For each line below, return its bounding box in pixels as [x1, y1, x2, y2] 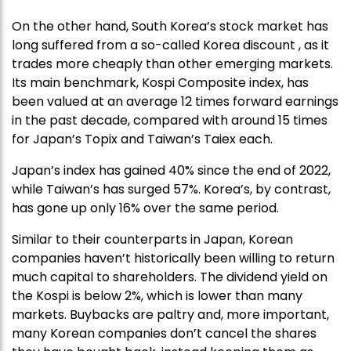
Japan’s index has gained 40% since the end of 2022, [12, 161, 331, 179]
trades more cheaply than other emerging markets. [12, 54, 333, 73]
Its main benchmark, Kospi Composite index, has [12, 73, 309, 92]
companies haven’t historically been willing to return [12, 248, 335, 267]
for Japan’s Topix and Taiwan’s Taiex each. [12, 129, 273, 148]
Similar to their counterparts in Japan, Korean [12, 230, 293, 248]
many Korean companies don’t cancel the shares [12, 324, 317, 342]
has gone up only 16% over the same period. [12, 198, 279, 217]
